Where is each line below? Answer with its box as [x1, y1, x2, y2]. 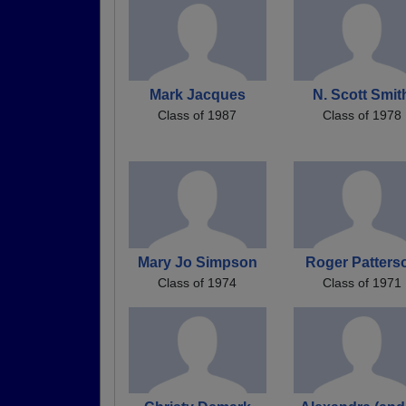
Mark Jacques [149, 87, 246, 103]
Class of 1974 [158, 275, 237, 290]
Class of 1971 [322, 275, 401, 290]
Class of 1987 [158, 108, 237, 123]
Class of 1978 [322, 108, 401, 123]
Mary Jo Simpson [137, 254, 257, 270]
